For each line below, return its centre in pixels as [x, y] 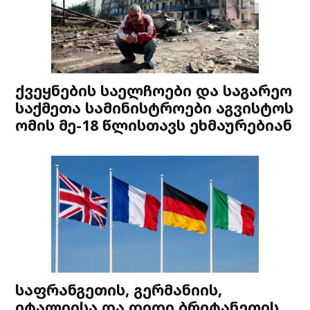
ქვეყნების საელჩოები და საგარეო [154, 91]
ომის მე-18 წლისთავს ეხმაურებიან [154, 125]
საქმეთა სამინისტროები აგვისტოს [155, 108]
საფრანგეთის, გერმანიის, [119, 290]
